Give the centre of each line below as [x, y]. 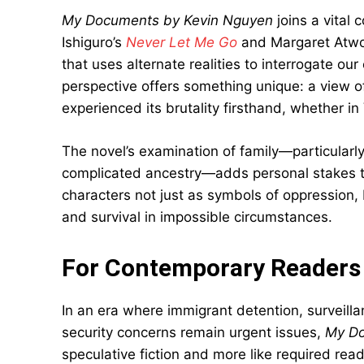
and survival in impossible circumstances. [197, 217]
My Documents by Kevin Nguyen [167, 20]
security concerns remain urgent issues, [193, 332]
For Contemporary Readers [211, 268]
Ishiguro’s [94, 42]
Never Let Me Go [182, 42]
